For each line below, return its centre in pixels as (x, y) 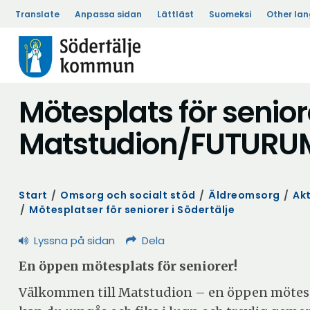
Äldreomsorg (244, 195)
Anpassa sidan (108, 14)
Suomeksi (230, 14)
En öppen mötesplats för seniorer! (128, 266)
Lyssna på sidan (74, 240)
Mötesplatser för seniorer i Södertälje (132, 210)
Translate (37, 14)
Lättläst (175, 14)
